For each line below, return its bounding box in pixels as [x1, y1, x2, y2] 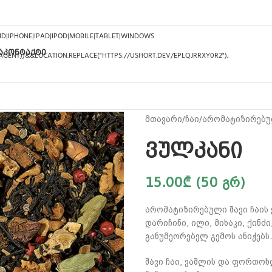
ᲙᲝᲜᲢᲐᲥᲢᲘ [3, 48, 46, 57]
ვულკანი [145, 138, 242, 163]
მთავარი [145, 114, 182, 124]
